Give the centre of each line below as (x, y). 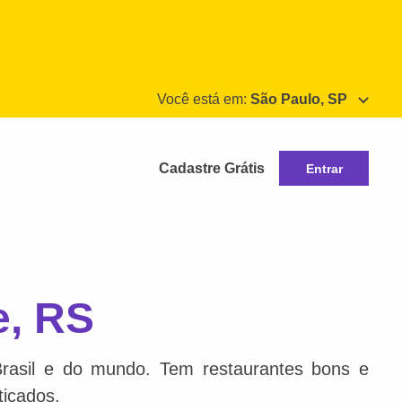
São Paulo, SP (299, 99)
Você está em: (204, 99)
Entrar (324, 168)
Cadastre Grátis (212, 168)
